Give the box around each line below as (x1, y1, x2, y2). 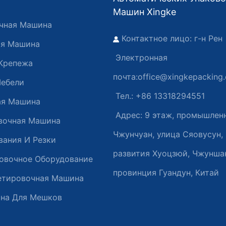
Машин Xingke (113, 6, 176, 17)
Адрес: (113, 109, 145, 120)
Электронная (113, 52, 167, 63)
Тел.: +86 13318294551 (113, 90, 205, 101)
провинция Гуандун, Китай (113, 167, 219, 178)
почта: (113, 71, 138, 82)
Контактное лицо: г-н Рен (122, 33, 222, 43)
